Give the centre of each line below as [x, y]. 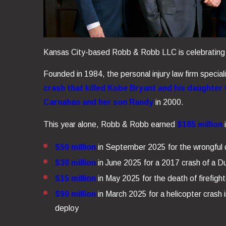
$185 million [200, 124]
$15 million [76, 179]
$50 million [76, 147]
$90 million [76, 194]
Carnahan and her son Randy [98, 102]
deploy [67, 208]
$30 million [76, 163]
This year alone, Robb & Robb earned [110, 124]
